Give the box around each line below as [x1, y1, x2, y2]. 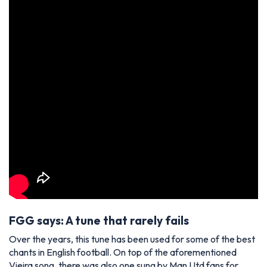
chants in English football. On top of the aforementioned [9, 246, 237, 259]
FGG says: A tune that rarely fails [9, 213, 189, 228]
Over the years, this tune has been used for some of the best [9, 233, 255, 246]
